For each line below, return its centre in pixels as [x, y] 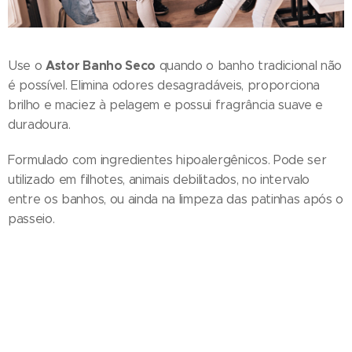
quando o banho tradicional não [249, 66]
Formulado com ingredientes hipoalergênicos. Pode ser [167, 160]
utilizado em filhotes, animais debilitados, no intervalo [159, 180]
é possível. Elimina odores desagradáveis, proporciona [164, 86]
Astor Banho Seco [101, 66]
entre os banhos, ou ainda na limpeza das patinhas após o [176, 200]
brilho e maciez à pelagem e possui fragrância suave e [166, 105]
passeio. [33, 219]
